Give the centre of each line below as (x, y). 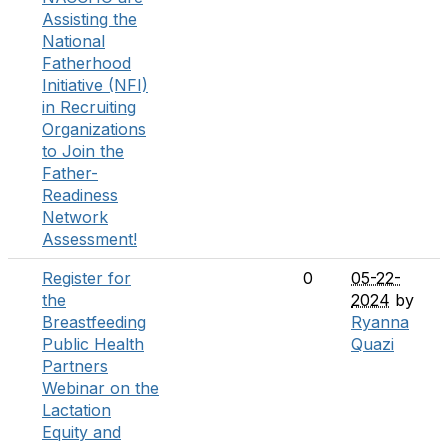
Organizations (94, 129)
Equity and (81, 432)
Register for (86, 278)
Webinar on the (100, 388)
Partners (75, 366)
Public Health (93, 344)
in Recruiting (89, 107)
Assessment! (89, 239)
